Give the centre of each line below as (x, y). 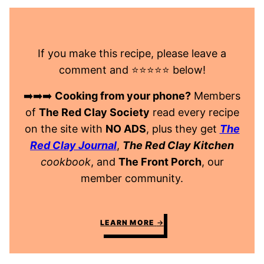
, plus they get (183, 129)
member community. (132, 179)
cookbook (65, 162)
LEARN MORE (127, 223)
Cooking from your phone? (123, 96)
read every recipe (194, 113)
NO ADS (126, 129)
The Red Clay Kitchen (178, 146)
